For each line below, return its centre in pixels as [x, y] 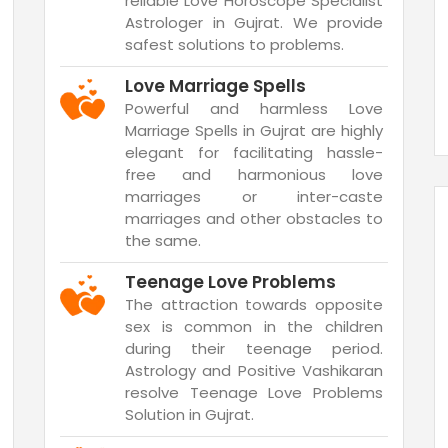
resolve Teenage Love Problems [254, 392]
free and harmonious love [254, 174]
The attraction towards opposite [254, 304]
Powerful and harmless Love [254, 108]
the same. [163, 240]
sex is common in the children [254, 326]
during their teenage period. [254, 348]
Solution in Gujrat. [189, 414]
